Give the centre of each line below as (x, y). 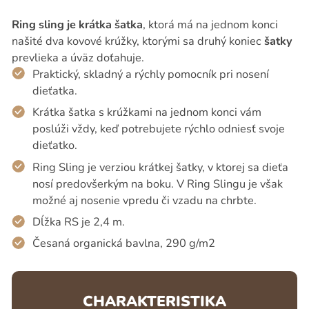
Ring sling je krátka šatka (77, 24)
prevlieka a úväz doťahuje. (78, 57)
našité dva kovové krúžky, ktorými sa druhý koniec (138, 41)
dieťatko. (54, 146)
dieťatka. (54, 90)
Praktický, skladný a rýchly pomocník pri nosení (150, 74)
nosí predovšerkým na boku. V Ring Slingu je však (157, 183)
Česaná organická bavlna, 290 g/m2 (123, 243)
